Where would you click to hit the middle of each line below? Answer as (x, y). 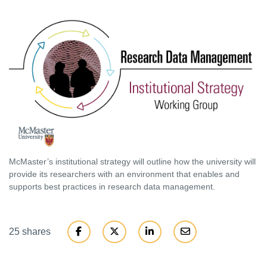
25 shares (30, 232)
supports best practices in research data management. (112, 187)
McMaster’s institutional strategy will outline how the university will (132, 162)
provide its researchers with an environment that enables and (124, 174)
